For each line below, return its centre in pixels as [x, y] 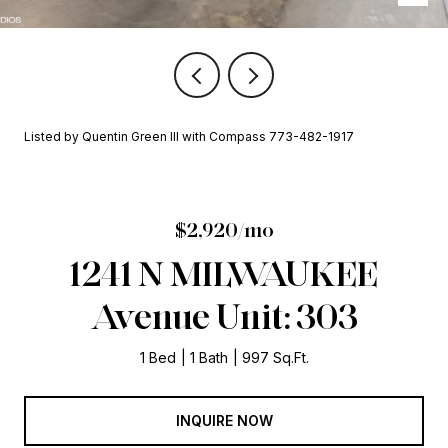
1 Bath [208, 357]
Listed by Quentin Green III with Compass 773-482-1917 [189, 136]
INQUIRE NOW [224, 420]
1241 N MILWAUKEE [224, 273]
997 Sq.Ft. [275, 357]
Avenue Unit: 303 [224, 316]
